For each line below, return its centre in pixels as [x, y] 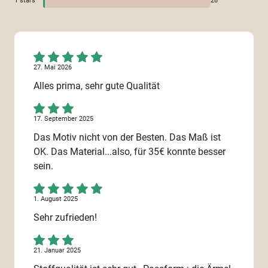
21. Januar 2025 [57, 251]
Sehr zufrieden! [65, 218]
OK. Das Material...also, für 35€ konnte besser [130, 152]
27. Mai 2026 [53, 68]
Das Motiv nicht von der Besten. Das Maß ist [127, 138]
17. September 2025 [63, 119]
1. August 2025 [56, 199]
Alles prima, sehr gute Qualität [97, 86]
